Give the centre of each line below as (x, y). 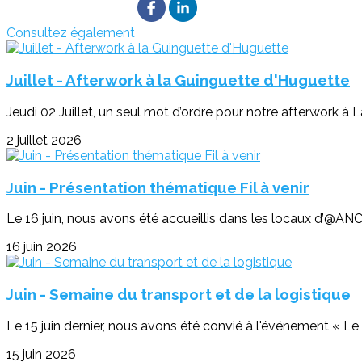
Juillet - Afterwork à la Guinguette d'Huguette (178, 80)
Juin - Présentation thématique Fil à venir (158, 187)
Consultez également (71, 33)
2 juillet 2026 (44, 140)
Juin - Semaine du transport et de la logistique (179, 295)
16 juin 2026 (42, 247)
